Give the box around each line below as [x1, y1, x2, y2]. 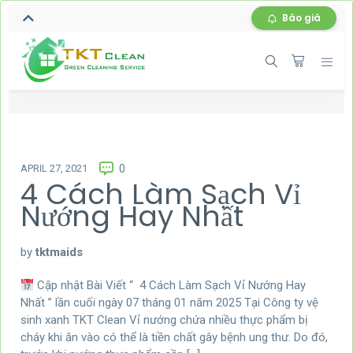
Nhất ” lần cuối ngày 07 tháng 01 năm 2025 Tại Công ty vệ [20, 295, 318, 310]
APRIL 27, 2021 [20, 162, 87, 175]
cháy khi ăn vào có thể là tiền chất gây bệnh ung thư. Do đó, [20, 330, 328, 345]
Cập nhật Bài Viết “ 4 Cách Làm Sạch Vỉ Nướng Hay [34, 278, 307, 293]
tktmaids [35, 245, 83, 260]
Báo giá [282, 11, 321, 24]
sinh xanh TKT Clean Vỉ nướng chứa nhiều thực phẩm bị [20, 313, 308, 328]
